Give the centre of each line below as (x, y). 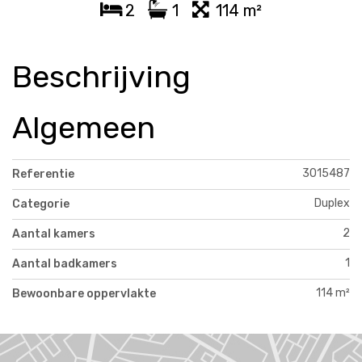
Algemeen (84, 128)
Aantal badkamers (65, 263)
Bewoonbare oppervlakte (84, 293)
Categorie (41, 204)
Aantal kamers (54, 234)
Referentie (43, 174)
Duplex (332, 203)
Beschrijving (101, 77)
